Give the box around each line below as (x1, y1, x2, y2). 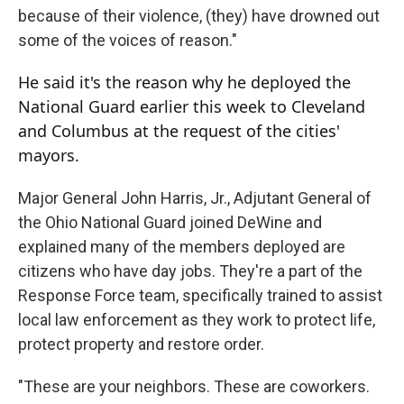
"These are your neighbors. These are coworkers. (18, 377, 370, 397)
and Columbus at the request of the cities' (18, 120, 340, 142)
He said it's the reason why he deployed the (18, 71, 351, 94)
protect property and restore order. (18, 335, 264, 354)
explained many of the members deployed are (18, 237, 345, 257)
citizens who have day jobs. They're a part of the (18, 262, 363, 281)
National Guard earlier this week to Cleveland (18, 96, 365, 118)
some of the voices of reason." (18, 31, 237, 50)
